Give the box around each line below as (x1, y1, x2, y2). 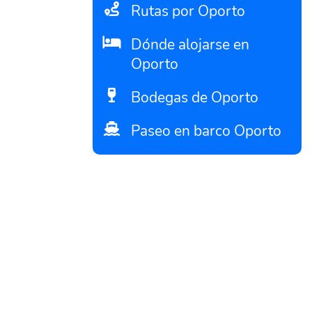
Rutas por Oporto (131, 1, 245, 21)
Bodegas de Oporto (131, 88, 258, 107)
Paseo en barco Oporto (131, 121, 281, 141)
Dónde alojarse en (131, 35, 249, 54)
